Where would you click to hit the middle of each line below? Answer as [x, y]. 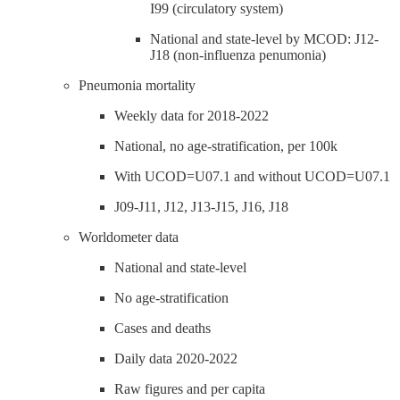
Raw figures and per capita [190, 388]
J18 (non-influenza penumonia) [238, 54]
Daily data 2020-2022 [176, 358]
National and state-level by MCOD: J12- [264, 38]
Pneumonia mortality [137, 85]
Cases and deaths [162, 328]
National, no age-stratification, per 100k [226, 146]
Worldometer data [129, 237]
